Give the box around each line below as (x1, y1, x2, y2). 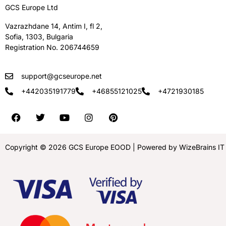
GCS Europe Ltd (5, 3, 58, 12)
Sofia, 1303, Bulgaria (5, 32, 73, 41)
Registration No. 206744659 (5, 43, 99, 52)
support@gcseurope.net (21, 72, 102, 81)
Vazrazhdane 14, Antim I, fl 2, (5, 22, 102, 31)
